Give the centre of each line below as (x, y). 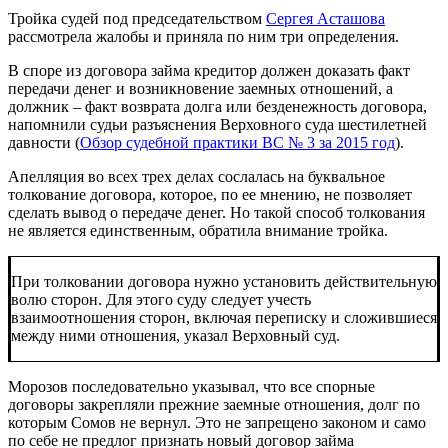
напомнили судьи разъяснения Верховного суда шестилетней (217, 124)
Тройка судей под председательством (137, 18)
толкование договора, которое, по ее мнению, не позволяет (210, 194)
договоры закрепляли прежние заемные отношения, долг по (214, 404)
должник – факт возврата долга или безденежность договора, (217, 106)
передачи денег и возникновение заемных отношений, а (200, 88)
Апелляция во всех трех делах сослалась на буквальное (196, 176)
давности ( (44, 142)
